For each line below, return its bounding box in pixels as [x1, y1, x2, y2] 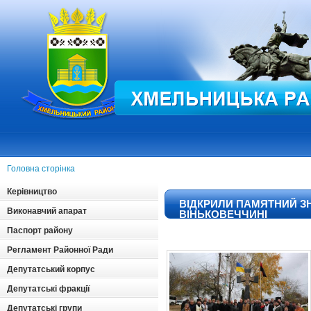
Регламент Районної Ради [7, 245, 113, 255]
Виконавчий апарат [7, 206, 87, 216]
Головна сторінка [7, 164, 75, 174]
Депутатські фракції [7, 284, 90, 294]
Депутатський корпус [7, 264, 95, 274]
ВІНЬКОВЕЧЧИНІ [179, 208, 267, 220]
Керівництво [7, 187, 57, 196]
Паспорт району [7, 226, 73, 235]
